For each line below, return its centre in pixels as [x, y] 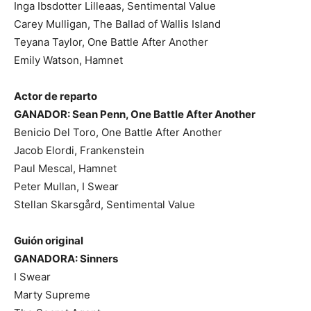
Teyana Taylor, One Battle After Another [111, 42]
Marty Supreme [52, 294]
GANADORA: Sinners [66, 258]
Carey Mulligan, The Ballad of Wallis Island [117, 24]
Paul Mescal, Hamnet [65, 168]
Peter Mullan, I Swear [66, 186]
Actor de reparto [56, 96]
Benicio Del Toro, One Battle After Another [118, 132]
